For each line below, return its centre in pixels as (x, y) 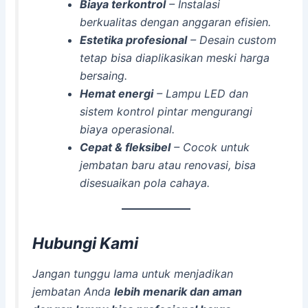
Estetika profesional (133, 40)
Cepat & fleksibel (125, 147)
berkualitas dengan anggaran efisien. (175, 22)
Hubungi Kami (86, 243)
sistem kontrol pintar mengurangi (166, 112)
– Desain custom (231, 40)
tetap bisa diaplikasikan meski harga (174, 58)
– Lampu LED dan (200, 94)
